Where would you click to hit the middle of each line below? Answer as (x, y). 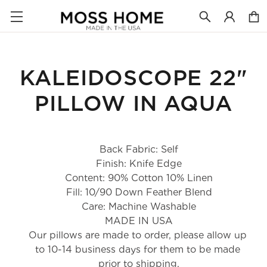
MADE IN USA (139, 221)
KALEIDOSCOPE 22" (133, 79)
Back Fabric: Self (139, 149)
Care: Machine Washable (139, 207)
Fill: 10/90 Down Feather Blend (139, 192)
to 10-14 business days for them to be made (137, 249)
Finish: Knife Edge (139, 164)
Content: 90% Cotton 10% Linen (139, 178)
